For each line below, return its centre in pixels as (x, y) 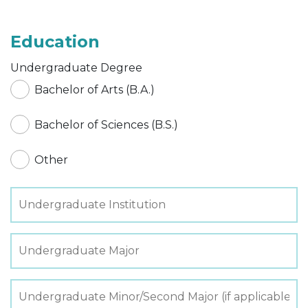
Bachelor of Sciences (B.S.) (106, 124)
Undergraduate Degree (76, 67)
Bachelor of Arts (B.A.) (95, 89)
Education (55, 41)
